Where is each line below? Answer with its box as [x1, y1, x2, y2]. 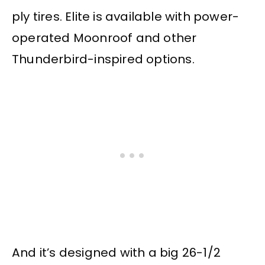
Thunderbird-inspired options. [12, 51, 195, 68]
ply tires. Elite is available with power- [12, 8, 240, 25]
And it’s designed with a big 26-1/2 [12, 244, 221, 261]
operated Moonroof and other [12, 30, 197, 47]
